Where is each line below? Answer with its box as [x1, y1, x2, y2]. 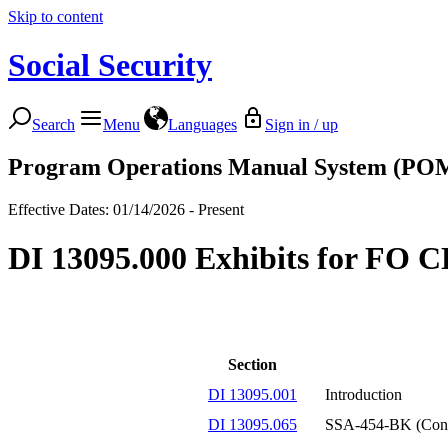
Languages [168, 115, 237, 133]
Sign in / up [265, 115, 338, 133]
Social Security [8, 47, 212, 84]
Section [228, 355, 277, 373]
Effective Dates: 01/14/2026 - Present [8, 200, 244, 218]
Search [32, 115, 75, 133]
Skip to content [8, 8, 103, 25]
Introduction [325, 385, 402, 403]
